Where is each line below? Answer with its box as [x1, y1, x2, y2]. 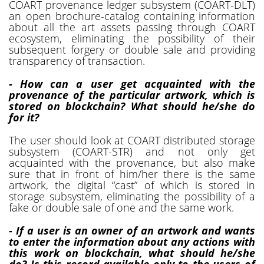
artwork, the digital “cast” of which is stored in [9, 177, 255, 192]
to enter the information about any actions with [9, 234, 255, 249]
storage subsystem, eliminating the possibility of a [9, 189, 255, 203]
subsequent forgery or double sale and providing [9, 42, 255, 57]
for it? [9, 110, 39, 124]
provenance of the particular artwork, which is [9, 87, 255, 102]
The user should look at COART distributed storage [9, 133, 255, 147]
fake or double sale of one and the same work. [9, 200, 234, 214]
